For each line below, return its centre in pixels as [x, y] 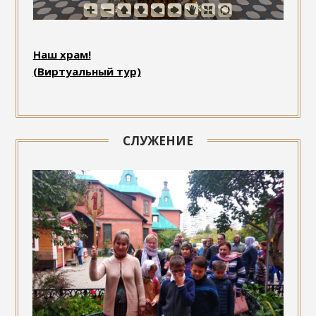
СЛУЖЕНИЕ [158, 141]
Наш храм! [62, 55]
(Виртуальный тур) [87, 72]
